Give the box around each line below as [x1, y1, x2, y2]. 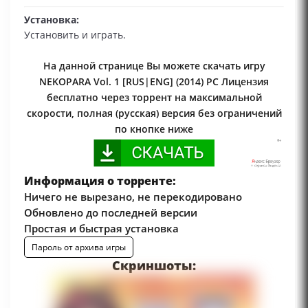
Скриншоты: [112, 256, 196, 274]
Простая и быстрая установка [24, 221, 179, 235]
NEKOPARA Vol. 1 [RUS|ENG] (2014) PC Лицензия [39, 74, 269, 88]
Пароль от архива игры [32, 241, 126, 253]
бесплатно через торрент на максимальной [46, 90, 262, 104]
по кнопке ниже [115, 122, 193, 135]
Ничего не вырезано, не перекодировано [24, 189, 242, 203]
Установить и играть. [24, 27, 126, 41]
